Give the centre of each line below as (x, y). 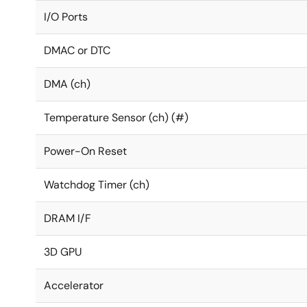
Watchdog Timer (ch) (97, 185)
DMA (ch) (67, 84)
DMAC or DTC (77, 50)
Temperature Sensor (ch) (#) (116, 118)
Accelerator (74, 285)
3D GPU (63, 252)
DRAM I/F (67, 218)
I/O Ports (66, 17)
